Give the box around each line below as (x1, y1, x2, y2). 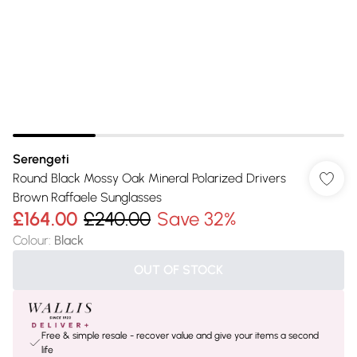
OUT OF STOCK (134, 262, 223, 277)
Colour (13, 233, 49, 248)
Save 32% (157, 207, 236, 230)
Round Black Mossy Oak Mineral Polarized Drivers (13, 171, 286, 186)
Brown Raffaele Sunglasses (13, 190, 162, 205)
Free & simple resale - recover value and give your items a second (41, 330, 319, 341)
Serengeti (13, 151, 69, 167)
